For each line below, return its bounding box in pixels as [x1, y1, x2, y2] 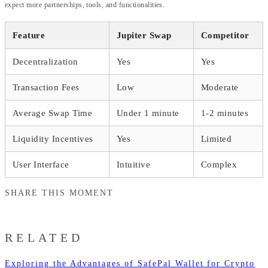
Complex [201, 159, 237, 169]
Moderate [201, 82, 239, 92]
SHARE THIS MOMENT [5, 188, 114, 197]
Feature [13, 30, 45, 40]
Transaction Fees [13, 82, 80, 92]
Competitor [201, 30, 249, 40]
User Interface [13, 159, 69, 169]
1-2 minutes [201, 108, 249, 118]
